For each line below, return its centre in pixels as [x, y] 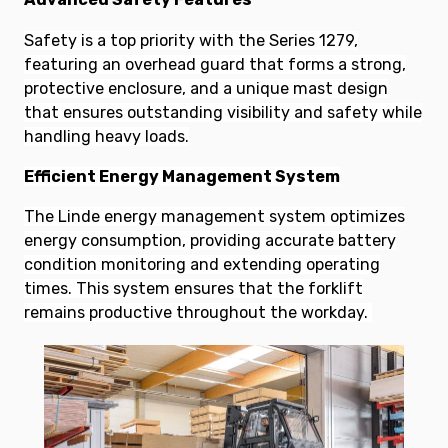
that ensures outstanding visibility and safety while [223, 112]
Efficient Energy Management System [182, 176]
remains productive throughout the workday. [196, 312]
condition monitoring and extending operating [202, 264]
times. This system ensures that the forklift [193, 288]
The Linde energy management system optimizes [214, 216]
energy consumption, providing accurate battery [210, 240]
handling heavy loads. [106, 136]
